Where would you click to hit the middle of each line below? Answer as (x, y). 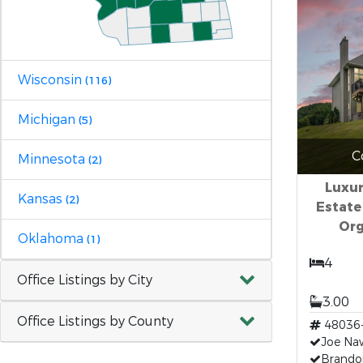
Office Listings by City (85, 280)
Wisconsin (51, 79)
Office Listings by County (95, 321)
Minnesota (53, 159)
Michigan (48, 119)
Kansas (42, 199)
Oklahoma (52, 238)
